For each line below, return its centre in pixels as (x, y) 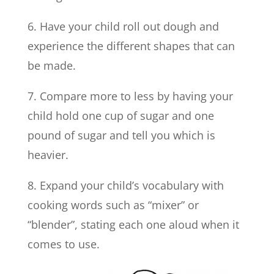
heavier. (48, 155)
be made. (51, 66)
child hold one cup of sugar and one (120, 116)
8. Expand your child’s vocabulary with (125, 186)
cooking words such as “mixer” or (113, 205)
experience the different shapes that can (131, 46)
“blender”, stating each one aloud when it (133, 225)
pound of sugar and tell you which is (121, 135)
